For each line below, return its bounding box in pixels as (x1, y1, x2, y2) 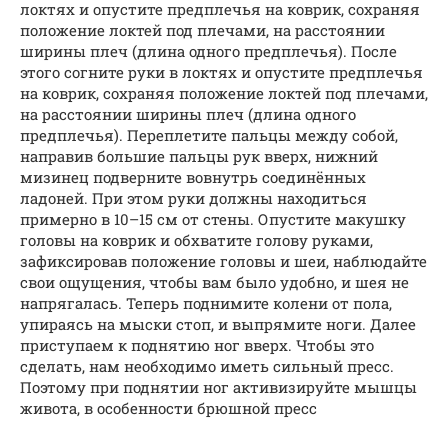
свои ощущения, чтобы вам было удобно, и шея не (20, 271, 409, 292)
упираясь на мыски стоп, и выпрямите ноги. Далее (20, 313, 416, 334)
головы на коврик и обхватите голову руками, (20, 229, 373, 250)
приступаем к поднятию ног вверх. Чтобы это (20, 334, 374, 355)
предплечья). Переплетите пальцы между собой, (20, 124, 398, 145)
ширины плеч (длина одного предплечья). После (20, 40, 397, 61)
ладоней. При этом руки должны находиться (20, 187, 367, 208)
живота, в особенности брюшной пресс (20, 397, 317, 418)
